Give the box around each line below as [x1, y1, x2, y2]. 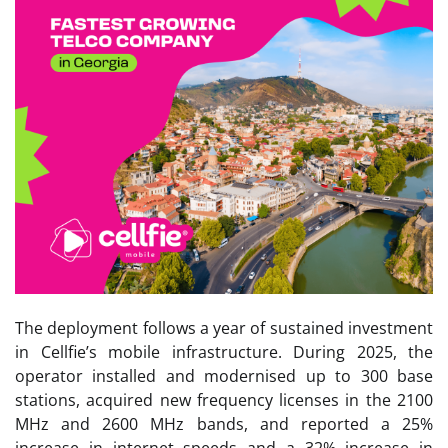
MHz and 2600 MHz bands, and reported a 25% [15, 413, 433, 436]
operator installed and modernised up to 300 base [15, 365, 433, 388]
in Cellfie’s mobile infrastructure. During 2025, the [15, 341, 433, 364]
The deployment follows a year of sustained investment [15, 317, 433, 340]
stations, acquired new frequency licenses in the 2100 [15, 389, 433, 412]
